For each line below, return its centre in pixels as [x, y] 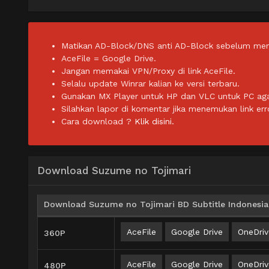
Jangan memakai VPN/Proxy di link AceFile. [148, 71]
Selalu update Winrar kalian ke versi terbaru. [150, 84]
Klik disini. [154, 122]
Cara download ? [98, 122]
